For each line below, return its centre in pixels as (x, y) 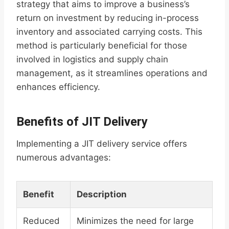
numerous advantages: (64, 158)
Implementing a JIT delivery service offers (102, 144)
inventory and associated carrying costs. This (109, 32)
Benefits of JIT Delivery (82, 122)
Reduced (41, 221)
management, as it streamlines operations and (112, 73)
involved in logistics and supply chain (92, 60)
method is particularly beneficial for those (102, 46)
